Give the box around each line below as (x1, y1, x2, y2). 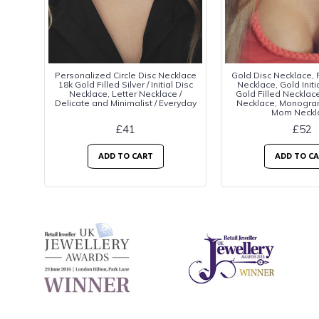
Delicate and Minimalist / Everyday (54, 98, 197, 109)
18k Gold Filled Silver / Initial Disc (58, 79, 193, 90)
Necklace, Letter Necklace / (69, 88, 182, 100)
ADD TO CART (98, 152, 153, 161)
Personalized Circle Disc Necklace (54, 70, 197, 81)
